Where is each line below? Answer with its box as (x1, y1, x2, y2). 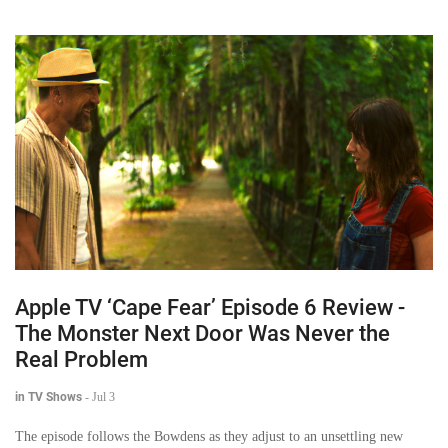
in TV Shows (15, 390, 82, 405)
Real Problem (15, 347, 148, 373)
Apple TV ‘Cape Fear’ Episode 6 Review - (15, 295, 405, 321)
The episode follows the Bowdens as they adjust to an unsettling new (15, 429, 403, 445)
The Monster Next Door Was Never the (15, 321, 390, 347)
